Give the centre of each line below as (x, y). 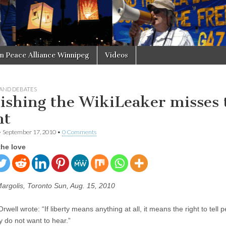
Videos (117, 55)
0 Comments (79, 132)
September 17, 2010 (29, 132)
